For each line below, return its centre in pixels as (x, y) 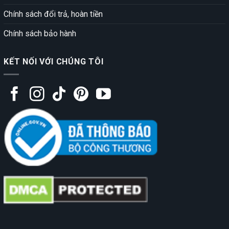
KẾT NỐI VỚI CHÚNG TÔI (54, 62)
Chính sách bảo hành (40, 34)
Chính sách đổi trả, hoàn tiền (53, 14)
